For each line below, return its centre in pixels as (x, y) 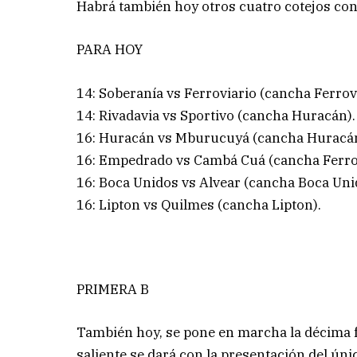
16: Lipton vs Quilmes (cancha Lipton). (199, 204)
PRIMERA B (113, 289)
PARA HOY (110, 50)
